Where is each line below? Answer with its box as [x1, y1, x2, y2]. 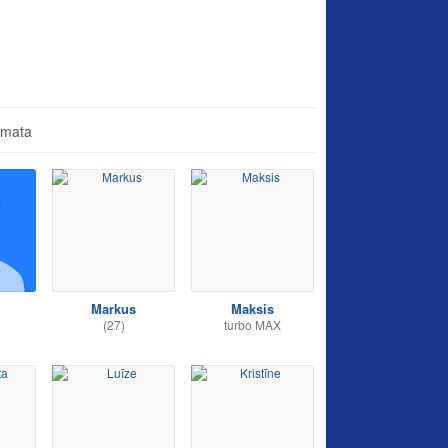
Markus [91, 299, 136, 318]
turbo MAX [224, 316, 281, 333]
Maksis [231, 299, 274, 318]
